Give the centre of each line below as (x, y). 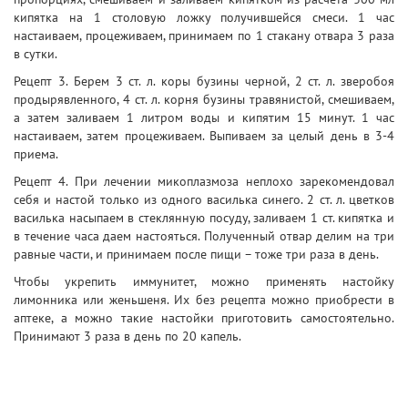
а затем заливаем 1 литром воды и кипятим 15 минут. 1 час (204, 117)
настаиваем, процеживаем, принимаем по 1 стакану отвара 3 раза (204, 36)
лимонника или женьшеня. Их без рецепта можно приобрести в (204, 300)
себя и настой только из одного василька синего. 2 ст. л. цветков (204, 199)
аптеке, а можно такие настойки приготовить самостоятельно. (204, 318)
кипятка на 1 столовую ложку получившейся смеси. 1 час (204, 17)
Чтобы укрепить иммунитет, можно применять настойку (204, 281)
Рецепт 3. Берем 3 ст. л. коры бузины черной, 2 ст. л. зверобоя (204, 81)
